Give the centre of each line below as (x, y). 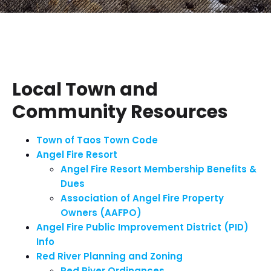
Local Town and (85, 90)
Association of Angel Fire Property (142, 198)
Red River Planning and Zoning (109, 256)
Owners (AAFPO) (101, 213)
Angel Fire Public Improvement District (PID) (142, 227)
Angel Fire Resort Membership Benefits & (158, 169)
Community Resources (120, 112)
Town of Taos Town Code (97, 140)
